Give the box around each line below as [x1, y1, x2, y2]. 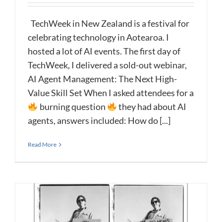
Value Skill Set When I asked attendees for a [28, 87, 194, 99]
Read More [28, 141, 56, 149]
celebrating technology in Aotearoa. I [28, 32, 169, 43]
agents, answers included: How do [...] [28, 115, 170, 126]
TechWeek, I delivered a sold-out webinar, [28, 59, 187, 71]
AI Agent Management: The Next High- [28, 73, 177, 85]
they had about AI [117, 101, 186, 112]
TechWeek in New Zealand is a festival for [28, 18, 189, 29]
